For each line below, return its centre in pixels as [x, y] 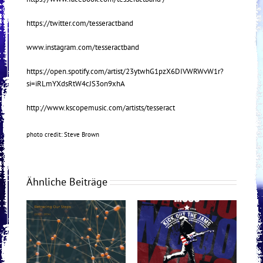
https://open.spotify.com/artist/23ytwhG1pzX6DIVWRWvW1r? [125, 72]
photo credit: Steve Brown [63, 135]
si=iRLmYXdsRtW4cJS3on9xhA [76, 84]
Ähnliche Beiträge [67, 182]
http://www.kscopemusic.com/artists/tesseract [101, 108]
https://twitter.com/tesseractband [80, 23]
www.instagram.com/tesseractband [83, 48]
